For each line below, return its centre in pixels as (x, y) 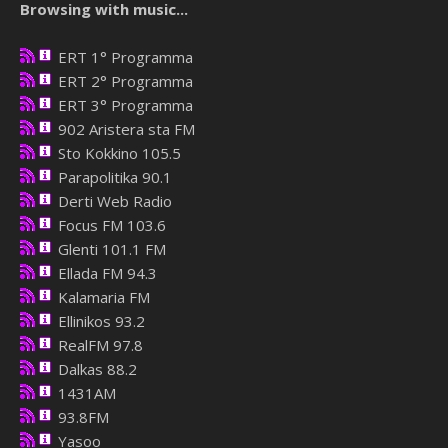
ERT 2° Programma (123, 81)
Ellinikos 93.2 (99, 321)
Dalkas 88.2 (95, 369)
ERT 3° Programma (123, 105)
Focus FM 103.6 (110, 225)
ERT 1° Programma (123, 57)
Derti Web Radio (113, 201)
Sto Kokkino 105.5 (117, 153)
